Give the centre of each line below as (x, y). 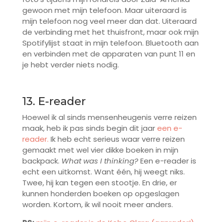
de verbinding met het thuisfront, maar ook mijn (110, 32)
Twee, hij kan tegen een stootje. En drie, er (99, 183)
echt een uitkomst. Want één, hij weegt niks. (103, 172)
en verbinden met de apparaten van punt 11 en (109, 54)
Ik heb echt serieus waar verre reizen (117, 139)
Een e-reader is (167, 161)
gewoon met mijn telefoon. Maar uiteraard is (104, 10)
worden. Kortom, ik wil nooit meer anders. (97, 205)
